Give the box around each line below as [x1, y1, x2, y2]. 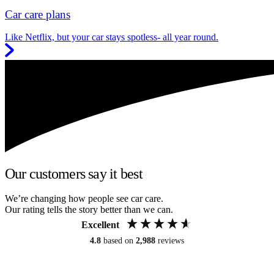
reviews [158, 235, 184, 245]
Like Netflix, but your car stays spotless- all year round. [5, 31, 218, 42]
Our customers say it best [5, 165, 143, 182]
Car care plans [5, 8, 70, 21]
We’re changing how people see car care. [5, 193, 163, 204]
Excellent [81, 219, 119, 230]
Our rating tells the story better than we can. [5, 204, 173, 215]
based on [103, 235, 136, 245]
